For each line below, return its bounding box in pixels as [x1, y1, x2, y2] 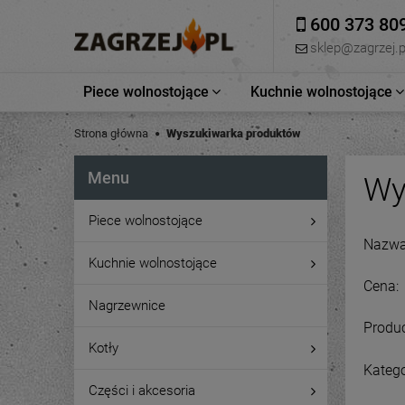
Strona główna [74, 127, 148, 140]
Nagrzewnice [89, 297, 165, 314]
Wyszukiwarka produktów [166, 127, 300, 140]
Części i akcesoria [89, 382, 195, 399]
